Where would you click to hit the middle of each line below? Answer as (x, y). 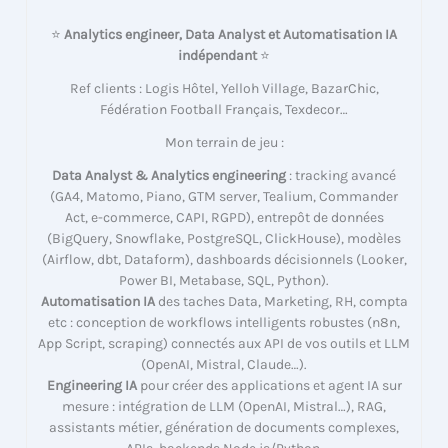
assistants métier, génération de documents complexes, (224, 428)
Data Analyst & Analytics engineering (169, 176)
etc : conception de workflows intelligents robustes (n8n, (224, 323)
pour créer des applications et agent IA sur (269, 386)
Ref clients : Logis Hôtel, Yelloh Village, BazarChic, (224, 89)
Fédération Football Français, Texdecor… (224, 110)
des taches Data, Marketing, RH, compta (281, 302)
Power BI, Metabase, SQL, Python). (224, 281)
